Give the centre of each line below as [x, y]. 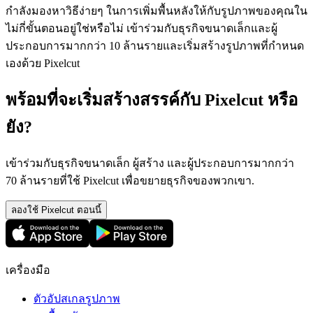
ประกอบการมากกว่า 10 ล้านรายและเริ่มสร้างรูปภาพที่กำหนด [155, 45]
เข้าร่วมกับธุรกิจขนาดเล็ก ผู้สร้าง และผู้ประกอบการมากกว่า [150, 163]
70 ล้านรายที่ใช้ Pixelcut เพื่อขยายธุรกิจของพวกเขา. [130, 180]
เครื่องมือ [28, 270]
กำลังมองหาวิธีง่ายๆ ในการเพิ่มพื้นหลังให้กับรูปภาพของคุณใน [156, 10]
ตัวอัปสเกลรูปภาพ [77, 298]
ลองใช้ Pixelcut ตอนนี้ [56, 210]
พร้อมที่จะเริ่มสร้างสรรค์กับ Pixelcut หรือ [152, 100]
